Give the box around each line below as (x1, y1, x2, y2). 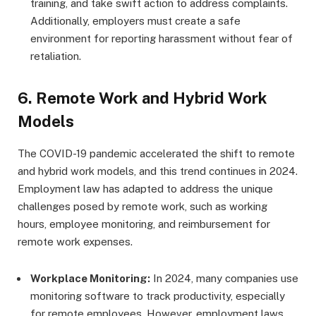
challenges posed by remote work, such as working (18, 200, 267, 213)
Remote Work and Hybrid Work (36, 88, 267, 107)
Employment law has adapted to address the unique (18, 183, 273, 195)
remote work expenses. (18, 236, 133, 248)
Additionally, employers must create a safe (30, 15, 241, 28)
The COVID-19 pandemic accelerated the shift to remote (18, 147, 295, 160)
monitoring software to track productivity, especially (30, 290, 285, 303)
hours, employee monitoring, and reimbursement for (18, 218, 270, 231)
